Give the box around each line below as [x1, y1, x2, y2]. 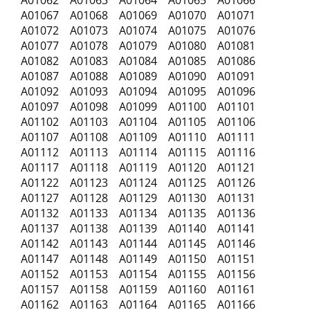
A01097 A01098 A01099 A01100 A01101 [21, 99, 255, 114]
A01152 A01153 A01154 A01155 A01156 [21, 266, 264, 282]
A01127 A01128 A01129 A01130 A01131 [21, 190, 255, 206]
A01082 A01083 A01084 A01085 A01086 [21, 53, 255, 69]
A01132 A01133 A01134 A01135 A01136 [21, 206, 264, 221]
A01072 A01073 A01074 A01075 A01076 [21, 23, 264, 38]
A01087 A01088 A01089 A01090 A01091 [21, 69, 264, 84]
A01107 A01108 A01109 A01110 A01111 [21, 129, 264, 145]
